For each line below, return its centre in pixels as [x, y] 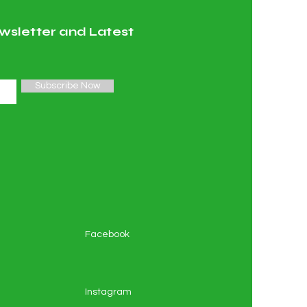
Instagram [108, 292]
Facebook [107, 234]
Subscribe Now [67, 86]
